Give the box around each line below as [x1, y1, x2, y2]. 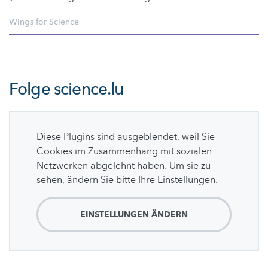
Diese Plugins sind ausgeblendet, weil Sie [36, 130, 215, 144]
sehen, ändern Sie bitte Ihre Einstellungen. [36, 173, 218, 187]
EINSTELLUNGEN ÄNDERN [80, 209, 188, 221]
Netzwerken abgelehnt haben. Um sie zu [36, 159, 211, 173]
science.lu [53, 78, 124, 101]
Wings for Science [9, 16, 79, 28]
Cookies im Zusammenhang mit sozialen [36, 145, 212, 159]
